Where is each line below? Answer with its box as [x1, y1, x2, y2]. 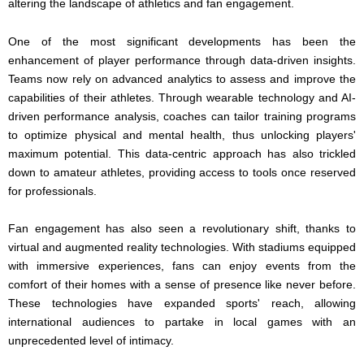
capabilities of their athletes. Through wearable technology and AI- [8, 90, 356, 104]
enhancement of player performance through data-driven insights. [8, 53, 356, 67]
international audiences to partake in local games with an [8, 315, 356, 329]
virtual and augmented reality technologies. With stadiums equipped [8, 240, 356, 254]
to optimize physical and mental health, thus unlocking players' [8, 128, 356, 141]
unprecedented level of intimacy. [8, 334, 174, 348]
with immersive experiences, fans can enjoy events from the [8, 259, 356, 273]
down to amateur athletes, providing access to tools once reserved [8, 165, 356, 179]
